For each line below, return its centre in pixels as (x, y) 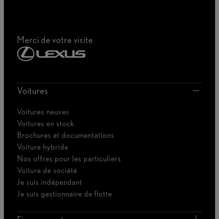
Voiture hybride (43, 147)
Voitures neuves (43, 111)
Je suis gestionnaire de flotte (65, 194)
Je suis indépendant (50, 182)
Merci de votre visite (55, 40)
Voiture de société (47, 170)
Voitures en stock (46, 123)
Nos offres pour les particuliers (69, 158)
